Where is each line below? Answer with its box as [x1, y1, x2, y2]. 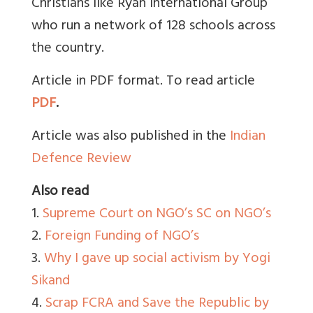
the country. [31, 36, 104, 62]
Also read [31, 179, 89, 205]
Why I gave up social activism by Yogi [44, 246, 270, 272]
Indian [230, 124, 265, 150]
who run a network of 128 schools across [31, 13, 275, 40]
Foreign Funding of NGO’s [45, 224, 199, 250]
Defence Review [31, 146, 131, 173]
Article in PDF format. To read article [31, 68, 255, 95]
